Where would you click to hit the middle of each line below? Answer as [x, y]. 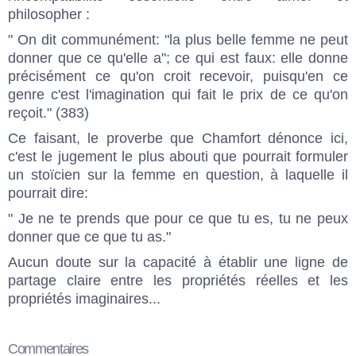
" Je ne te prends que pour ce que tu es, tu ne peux [178, 218]
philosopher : [49, 14]
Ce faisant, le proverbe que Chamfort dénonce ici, [178, 138]
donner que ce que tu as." [89, 236]
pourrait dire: [48, 193]
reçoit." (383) [48, 112]
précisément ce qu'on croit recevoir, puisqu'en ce [178, 76]
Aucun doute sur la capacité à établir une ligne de [178, 262]
